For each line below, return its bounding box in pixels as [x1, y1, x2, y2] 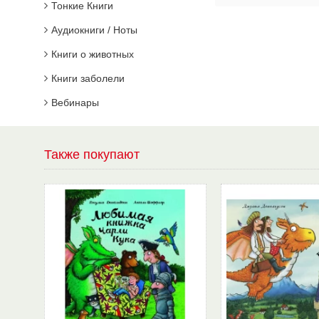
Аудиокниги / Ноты [51, 24, 137, 36]
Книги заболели [51, 73, 125, 84]
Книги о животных [51, 48, 134, 60]
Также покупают [44, 147, 140, 162]
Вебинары [51, 97, 99, 108]
